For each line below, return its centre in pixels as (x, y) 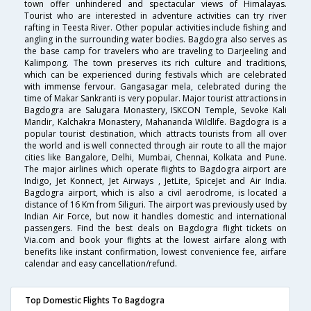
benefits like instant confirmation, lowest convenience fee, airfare (155, 252)
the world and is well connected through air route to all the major (155, 146)
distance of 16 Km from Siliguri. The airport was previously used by (155, 205)
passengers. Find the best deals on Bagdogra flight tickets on (155, 228)
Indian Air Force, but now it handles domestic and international (155, 217)
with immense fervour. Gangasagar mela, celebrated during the (155, 87)
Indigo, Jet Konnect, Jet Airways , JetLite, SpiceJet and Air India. (155, 181)
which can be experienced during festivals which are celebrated (155, 75)
